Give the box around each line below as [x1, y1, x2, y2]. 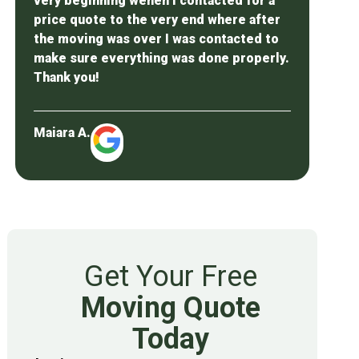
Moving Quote [80, 291, 260, 325]
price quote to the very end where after [34, 11, 281, 27]
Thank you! [34, 69, 100, 85]
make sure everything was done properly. [34, 50, 290, 66]
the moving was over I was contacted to [34, 30, 280, 46]
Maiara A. [34, 125, 91, 141]
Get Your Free [83, 260, 257, 294]
